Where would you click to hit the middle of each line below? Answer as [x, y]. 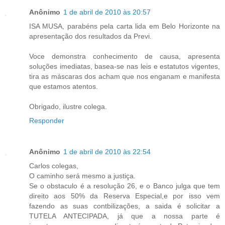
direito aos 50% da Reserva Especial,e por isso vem [125, 196]
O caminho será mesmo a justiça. [82, 176]
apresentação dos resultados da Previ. [90, 36]
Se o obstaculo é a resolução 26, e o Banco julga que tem [125, 186]
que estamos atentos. [64, 86]
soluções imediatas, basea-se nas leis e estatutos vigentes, [125, 66]
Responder [47, 120]
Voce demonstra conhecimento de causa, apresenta [125, 56]
